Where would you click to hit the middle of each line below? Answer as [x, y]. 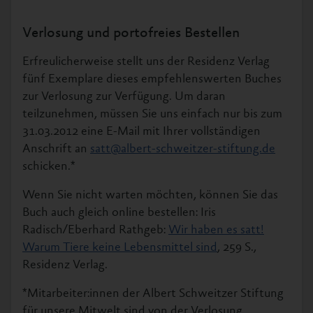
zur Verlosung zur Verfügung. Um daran [124, 97]
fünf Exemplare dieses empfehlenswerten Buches [152, 80]
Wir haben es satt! [216, 231]
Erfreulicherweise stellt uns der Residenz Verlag [146, 62]
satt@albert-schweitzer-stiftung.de [183, 150]
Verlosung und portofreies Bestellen [131, 34]
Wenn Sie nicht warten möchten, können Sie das [150, 196]
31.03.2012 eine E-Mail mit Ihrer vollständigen [141, 132]
